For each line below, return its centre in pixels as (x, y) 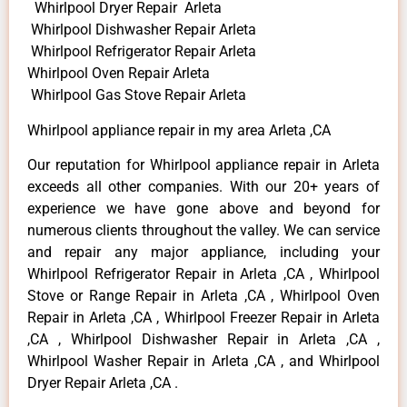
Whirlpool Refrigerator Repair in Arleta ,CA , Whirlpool (203, 274)
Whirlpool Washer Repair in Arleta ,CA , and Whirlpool (203, 362)
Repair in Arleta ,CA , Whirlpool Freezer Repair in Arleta (203, 318)
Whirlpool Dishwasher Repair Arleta (142, 30)
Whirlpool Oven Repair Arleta (119, 74)
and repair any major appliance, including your (203, 253)
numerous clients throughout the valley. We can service (203, 231)
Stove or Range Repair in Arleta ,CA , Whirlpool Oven (203, 296)
